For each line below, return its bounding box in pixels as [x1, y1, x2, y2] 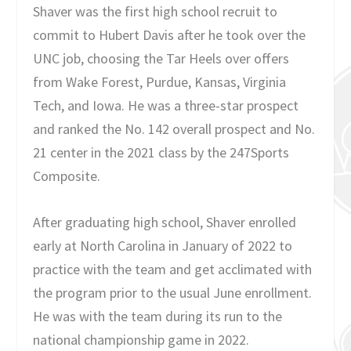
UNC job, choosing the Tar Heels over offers [33, 49, 290, 68]
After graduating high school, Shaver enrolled [33, 212, 297, 231]
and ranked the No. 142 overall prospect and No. [33, 120, 316, 139]
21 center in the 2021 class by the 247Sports [33, 143, 290, 162]
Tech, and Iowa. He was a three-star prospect [33, 96, 299, 115]
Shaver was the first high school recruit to [33, 2, 278, 21]
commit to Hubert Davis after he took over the [33, 26, 306, 45]
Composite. [33, 167, 101, 186]
